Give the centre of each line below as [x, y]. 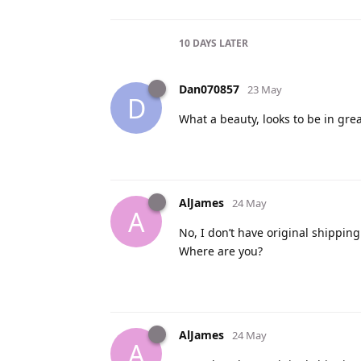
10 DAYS [198, 44]
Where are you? [221, 251]
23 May [265, 90]
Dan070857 [209, 89]
